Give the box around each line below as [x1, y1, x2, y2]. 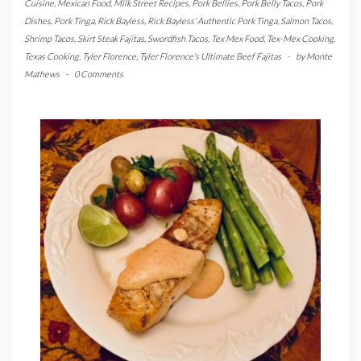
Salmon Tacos [280, 15, 331, 26]
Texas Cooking [24, 50, 79, 61]
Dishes [24, 15, 51, 26]
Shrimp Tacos [24, 32, 74, 44]
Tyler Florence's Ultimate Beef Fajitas [139, 50, 281, 61]
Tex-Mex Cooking [267, 32, 334, 44]
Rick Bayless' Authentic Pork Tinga [147, 15, 277, 26]
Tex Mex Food [211, 32, 263, 44]
